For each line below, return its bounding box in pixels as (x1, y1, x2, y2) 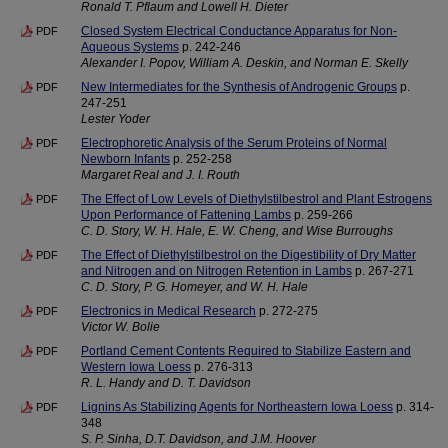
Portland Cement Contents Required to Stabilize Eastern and (81, 344, 411, 358)
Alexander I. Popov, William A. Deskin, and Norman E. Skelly (81, 56, 408, 70)
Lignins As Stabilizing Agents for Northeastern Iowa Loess (81, 400, 393, 414)
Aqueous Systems (81, 40, 179, 54)
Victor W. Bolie (81, 320, 160, 334)
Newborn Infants (81, 152, 170, 166)
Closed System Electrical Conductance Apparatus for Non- (81, 24, 397, 38)
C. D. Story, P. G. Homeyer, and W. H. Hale (81, 280, 308, 294)
